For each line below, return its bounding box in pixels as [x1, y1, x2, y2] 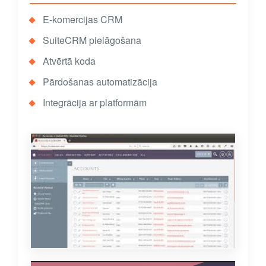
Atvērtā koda [43, 54, 96, 68]
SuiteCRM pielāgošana [43, 33, 141, 47]
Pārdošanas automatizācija [43, 75, 157, 89]
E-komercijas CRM [43, 12, 122, 27]
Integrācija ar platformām [43, 96, 147, 110]
